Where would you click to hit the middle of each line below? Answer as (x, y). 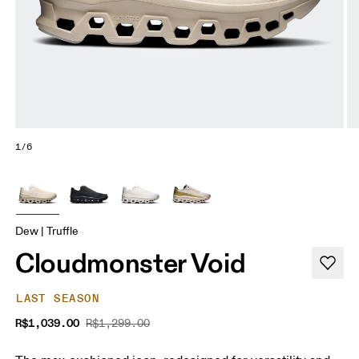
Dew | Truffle (47, 231)
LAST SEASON (58, 298)
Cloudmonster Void (131, 262)
